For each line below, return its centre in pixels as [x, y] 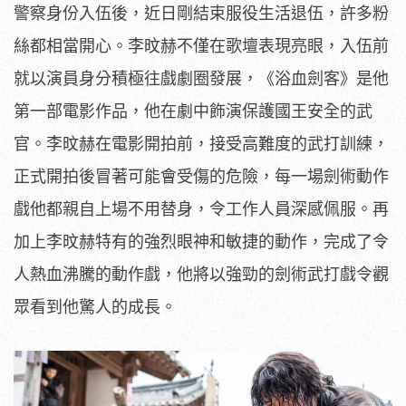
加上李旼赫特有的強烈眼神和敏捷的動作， [169, 242]
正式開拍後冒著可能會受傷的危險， [144, 176]
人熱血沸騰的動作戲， [95, 274]
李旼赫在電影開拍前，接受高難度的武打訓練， [217, 144]
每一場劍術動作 [332, 176]
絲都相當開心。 [71, 46]
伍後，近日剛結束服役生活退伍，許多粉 [242, 13]
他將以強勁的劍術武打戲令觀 [283, 274]
